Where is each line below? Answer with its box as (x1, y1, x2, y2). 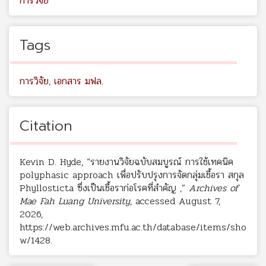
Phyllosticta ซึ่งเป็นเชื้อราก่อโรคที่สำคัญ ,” (20, 180, 189, 196)
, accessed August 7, (130, 194, 220, 209)
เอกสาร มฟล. (54, 74, 103, 89)
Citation (20, 115, 72, 137)
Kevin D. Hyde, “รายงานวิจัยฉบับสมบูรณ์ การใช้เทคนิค (20, 154, 233, 170)
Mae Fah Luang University (20, 194, 130, 209)
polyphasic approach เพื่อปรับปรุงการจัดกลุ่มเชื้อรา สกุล (20, 167, 244, 183)
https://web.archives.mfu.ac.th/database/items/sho (20, 220, 246, 235)
